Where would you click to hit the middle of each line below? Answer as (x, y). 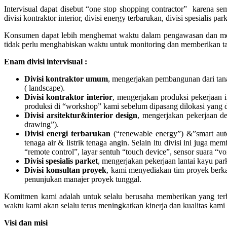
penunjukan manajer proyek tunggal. (83, 179)
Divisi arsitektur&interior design (81, 115)
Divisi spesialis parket (61, 161)
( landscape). (45, 88)
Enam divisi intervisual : (46, 61)
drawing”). (42, 124)
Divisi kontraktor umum (66, 79)
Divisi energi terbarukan (67, 133)
